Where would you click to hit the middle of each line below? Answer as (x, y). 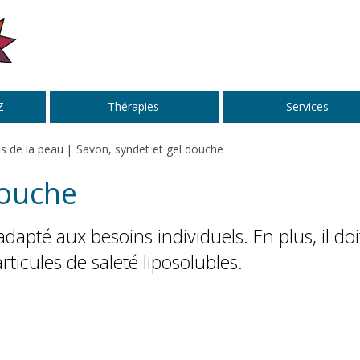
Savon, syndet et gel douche (150, 149)
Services (307, 107)
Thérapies (134, 107)
